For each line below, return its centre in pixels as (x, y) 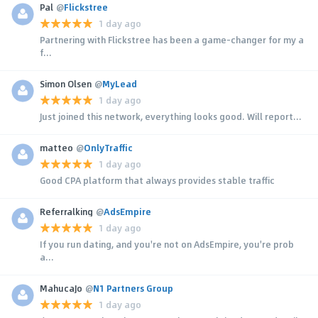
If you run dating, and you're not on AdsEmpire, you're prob (167, 244)
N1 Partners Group (133, 288)
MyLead (120, 83)
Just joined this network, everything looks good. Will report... (171, 116)
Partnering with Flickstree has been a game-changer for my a (172, 39)
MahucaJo (61, 288)
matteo (56, 147)
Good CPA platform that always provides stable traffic (157, 180)
